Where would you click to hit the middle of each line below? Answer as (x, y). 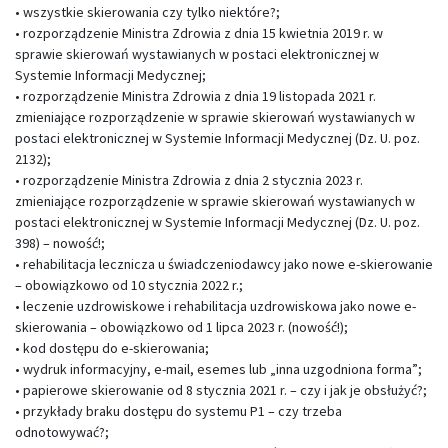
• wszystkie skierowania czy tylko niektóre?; (147, 12)
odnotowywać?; (62, 432)
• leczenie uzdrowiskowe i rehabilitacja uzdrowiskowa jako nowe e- (215, 306)
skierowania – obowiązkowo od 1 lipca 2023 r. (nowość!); (181, 327)
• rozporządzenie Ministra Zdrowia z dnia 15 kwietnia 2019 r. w (199, 33)
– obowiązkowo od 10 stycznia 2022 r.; (129, 285)
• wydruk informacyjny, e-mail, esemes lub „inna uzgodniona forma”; (218, 369)
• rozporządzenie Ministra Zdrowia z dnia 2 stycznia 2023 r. (189, 180)
